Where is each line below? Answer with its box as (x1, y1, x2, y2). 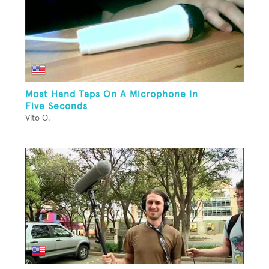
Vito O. (25, 114, 50, 123)
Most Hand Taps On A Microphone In (25, 89, 198, 100)
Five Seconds (25, 101, 88, 112)
